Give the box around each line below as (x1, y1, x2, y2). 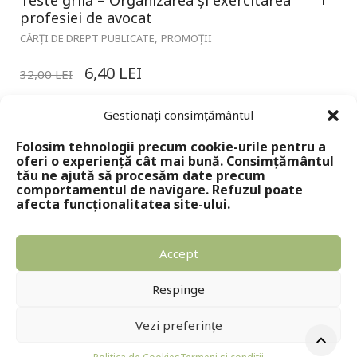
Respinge (152, 280, 205, 297)
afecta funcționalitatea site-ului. (16, 195, 230, 213)
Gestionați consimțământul (104, 107, 253, 123)
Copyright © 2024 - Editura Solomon (12, 272, 201, 288)
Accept (159, 245, 198, 261)
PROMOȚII (161, 30, 212, 45)
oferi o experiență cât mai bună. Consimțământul (16, 152, 334, 170)
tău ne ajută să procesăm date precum (16, 167, 265, 184)
